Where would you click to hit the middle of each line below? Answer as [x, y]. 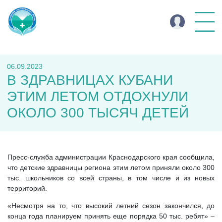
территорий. [27, 188]
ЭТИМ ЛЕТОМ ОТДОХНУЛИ [98, 96]
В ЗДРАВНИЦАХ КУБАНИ [90, 80]
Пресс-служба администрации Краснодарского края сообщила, [111, 157]
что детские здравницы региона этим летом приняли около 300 [111, 167]
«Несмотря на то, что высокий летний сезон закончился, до [111, 206]
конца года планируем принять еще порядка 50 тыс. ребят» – [111, 216]
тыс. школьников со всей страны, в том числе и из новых [111, 178]
